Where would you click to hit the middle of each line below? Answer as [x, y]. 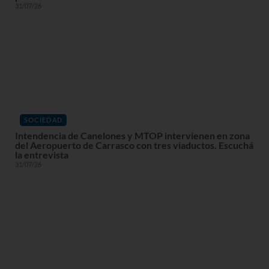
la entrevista [42, 154]
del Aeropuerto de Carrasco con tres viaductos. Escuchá [134, 145]
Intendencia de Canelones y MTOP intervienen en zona [132, 135]
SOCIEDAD [43, 120]
